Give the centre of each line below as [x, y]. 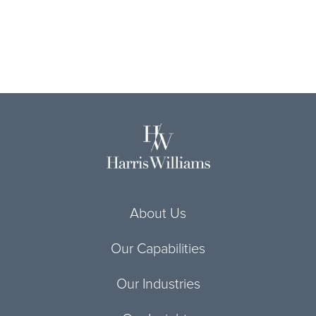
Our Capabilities [158, 249]
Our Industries [158, 284]
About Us [158, 214]
